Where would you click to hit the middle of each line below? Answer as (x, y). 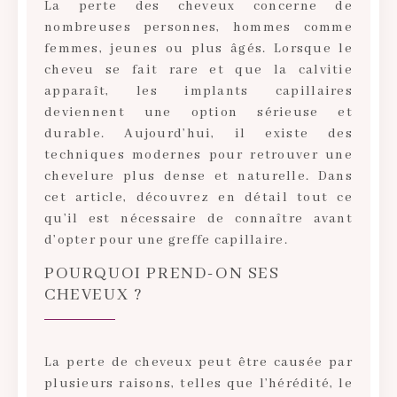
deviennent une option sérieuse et (198, 112)
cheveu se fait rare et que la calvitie (198, 70)
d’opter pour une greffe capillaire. (166, 240)
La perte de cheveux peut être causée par (198, 363)
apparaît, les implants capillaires (198, 91)
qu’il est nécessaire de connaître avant (198, 218)
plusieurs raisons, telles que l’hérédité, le (198, 384)
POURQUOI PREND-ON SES (162, 274)
